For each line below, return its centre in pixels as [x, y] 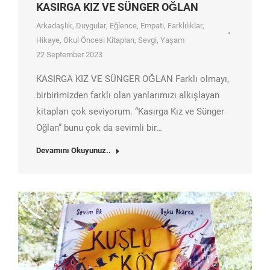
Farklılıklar [185, 26]
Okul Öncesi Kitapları [99, 40]
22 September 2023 [69, 55]
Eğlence [123, 26]
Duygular [91, 26]
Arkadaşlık [54, 26]
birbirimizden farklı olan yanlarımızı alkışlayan [128, 96]
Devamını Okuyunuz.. [74, 151]
